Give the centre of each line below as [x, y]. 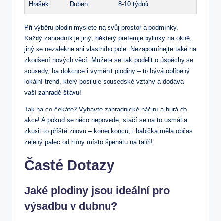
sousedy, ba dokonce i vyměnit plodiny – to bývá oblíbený [107, 71]
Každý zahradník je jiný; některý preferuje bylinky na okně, [108, 38]
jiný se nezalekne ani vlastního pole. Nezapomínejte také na [110, 49]
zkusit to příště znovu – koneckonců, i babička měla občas [109, 131]
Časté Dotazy [69, 166]
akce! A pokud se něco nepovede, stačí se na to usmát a [106, 120]
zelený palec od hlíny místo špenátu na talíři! [89, 142]
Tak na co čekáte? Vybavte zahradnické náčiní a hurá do [106, 110]
